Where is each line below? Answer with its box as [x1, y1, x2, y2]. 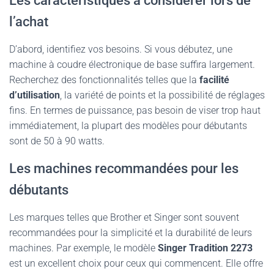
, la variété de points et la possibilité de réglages [60, 89, 265, 101]
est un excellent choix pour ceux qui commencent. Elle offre [9, 257, 263, 269]
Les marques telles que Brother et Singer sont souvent [9, 212, 239, 223]
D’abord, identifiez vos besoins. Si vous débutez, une [9, 43, 232, 55]
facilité [199, 74, 229, 86]
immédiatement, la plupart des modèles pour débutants [9, 120, 247, 131]
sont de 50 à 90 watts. [9, 135, 105, 147]
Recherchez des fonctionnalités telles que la [9, 74, 199, 86]
